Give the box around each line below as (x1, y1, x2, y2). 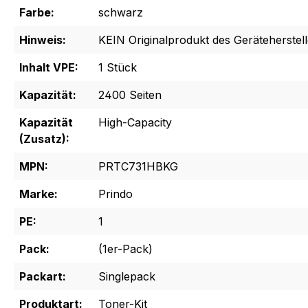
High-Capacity (98, 115, 172, 130)
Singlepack (98, 269, 155, 284)
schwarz (98, 5, 143, 20)
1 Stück (98, 60, 137, 75)
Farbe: (19, 5, 54, 20)
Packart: (19, 269, 66, 284)
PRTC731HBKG (98, 159, 178, 174)
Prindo (98, 187, 133, 201)
